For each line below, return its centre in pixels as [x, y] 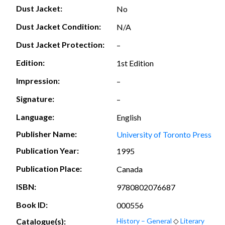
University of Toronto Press [164, 134]
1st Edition [135, 63]
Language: [35, 117]
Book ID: [32, 205]
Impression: [38, 81]
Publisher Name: [46, 134]
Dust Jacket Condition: [59, 27]
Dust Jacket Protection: [60, 45]
